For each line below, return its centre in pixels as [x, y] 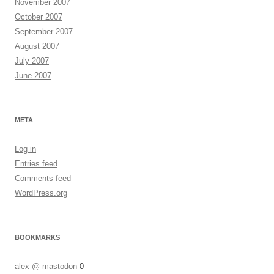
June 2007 [33, 76]
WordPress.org [41, 193]
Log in [25, 149]
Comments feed [43, 178]
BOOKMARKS [37, 237]
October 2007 [39, 17]
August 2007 [37, 46]
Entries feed [36, 164]
